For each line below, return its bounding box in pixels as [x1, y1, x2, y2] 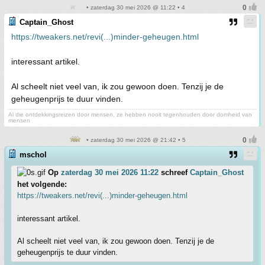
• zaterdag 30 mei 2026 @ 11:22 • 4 [85, 4, 185, 11]
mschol [20, 150, 47, 159]
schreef [159, 168, 190, 177]
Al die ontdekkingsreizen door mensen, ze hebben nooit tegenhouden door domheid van [8, 111, 252, 118]
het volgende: [17, 180, 67, 189]
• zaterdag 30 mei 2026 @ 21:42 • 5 [84, 137, 186, 143]
